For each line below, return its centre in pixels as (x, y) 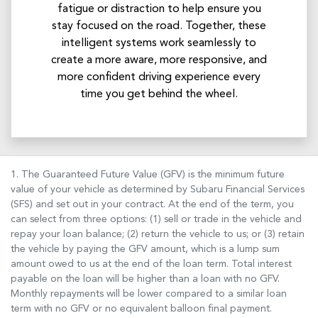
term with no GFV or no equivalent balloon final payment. (141, 308)
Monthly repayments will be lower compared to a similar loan (149, 294)
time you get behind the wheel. (159, 94)
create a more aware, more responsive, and (159, 60)
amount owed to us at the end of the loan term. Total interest (151, 264)
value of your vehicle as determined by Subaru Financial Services (158, 189)
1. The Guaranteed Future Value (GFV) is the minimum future (148, 174)
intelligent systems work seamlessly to (159, 43)
